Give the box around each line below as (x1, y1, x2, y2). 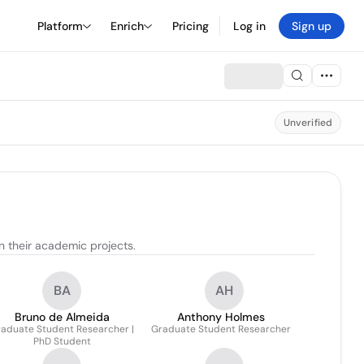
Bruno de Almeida (14, 310, 110, 324)
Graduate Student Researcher (151, 323, 291, 336)
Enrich (110, 18, 144, 33)
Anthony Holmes (177, 310, 265, 324)
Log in (233, 18, 266, 33)
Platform (37, 18, 83, 33)
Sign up (292, 18, 331, 33)
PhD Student (32, 335, 91, 348)
